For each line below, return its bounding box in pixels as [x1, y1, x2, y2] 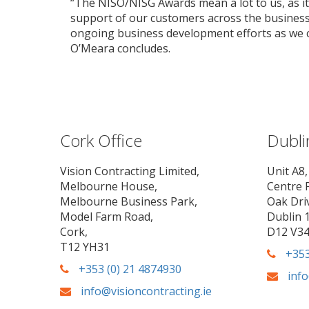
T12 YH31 [60, 239, 110, 255]
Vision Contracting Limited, [60, 163, 199, 179]
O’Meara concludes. [70, 41, 170, 56]
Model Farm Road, [60, 209, 153, 224]
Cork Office [60, 129, 142, 152]
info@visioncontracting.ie [78, 283, 212, 299]
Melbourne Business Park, [60, 194, 197, 209]
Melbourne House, [60, 179, 157, 194]
